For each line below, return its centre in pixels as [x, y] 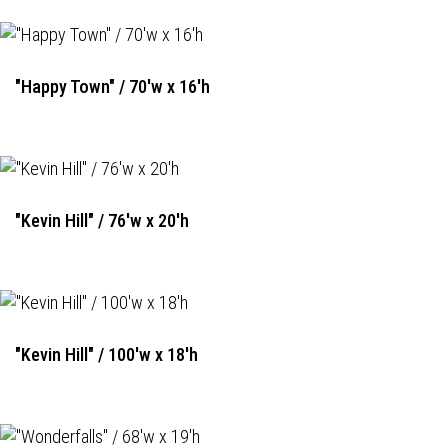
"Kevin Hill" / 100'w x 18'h [106, 354]
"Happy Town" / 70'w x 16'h [112, 86]
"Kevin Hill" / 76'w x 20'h [102, 220]
